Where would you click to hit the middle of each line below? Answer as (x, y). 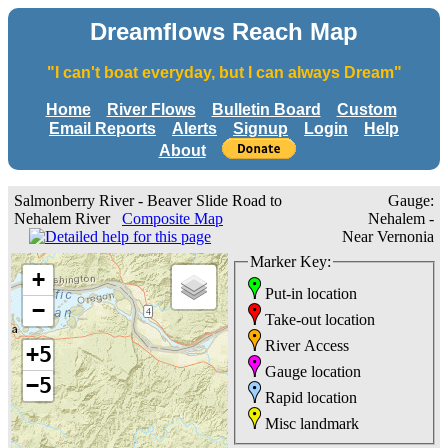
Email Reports (102, 128)
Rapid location (309, 397)
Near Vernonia (388, 237)
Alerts (194, 128)
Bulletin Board (266, 109)
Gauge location (311, 371)
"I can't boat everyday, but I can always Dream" (224, 72)
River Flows (151, 109)
